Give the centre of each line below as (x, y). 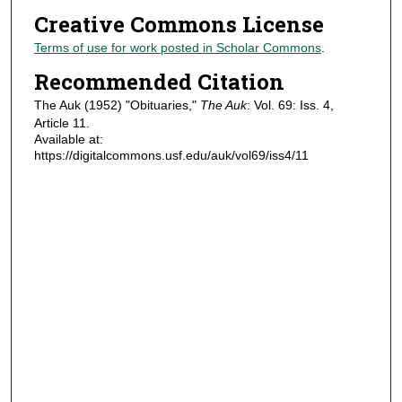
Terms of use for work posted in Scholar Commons (177, 48)
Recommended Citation (159, 81)
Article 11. (61, 122)
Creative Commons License (179, 25)
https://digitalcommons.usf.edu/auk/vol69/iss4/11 (171, 155)
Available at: (68, 139)
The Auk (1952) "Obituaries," (117, 105)
